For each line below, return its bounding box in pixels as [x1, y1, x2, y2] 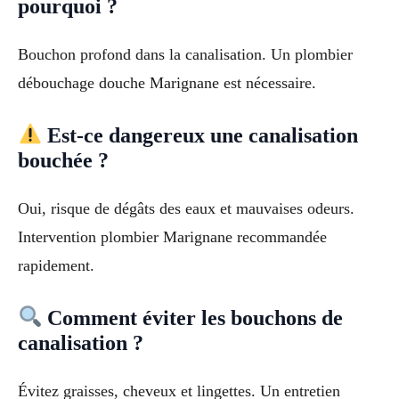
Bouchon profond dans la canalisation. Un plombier [18, 45, 353, 63]
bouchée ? [18, 148, 109, 172]
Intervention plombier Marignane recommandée [18, 227, 327, 246]
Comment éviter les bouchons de [42, 305, 344, 330]
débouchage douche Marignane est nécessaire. [18, 74, 316, 92]
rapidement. [18, 256, 94, 274]
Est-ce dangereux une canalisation [42, 123, 359, 147]
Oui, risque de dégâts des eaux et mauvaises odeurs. [18, 199, 354, 217]
